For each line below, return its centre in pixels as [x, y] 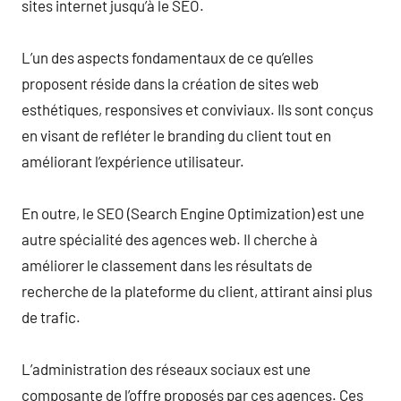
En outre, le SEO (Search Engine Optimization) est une [193, 213]
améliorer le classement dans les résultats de [167, 264]
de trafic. [51, 316]
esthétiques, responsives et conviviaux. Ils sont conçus [197, 109]
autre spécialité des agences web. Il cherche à [170, 239]
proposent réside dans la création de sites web [170, 83]
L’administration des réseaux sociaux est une [166, 368]
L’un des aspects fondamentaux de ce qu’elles [167, 57]
